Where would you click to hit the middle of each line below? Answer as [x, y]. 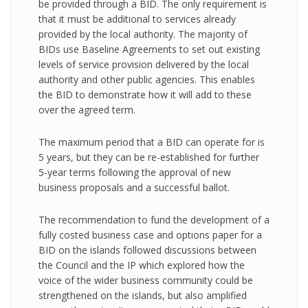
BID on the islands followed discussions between [147, 250]
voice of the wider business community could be [146, 280]
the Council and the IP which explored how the [142, 265]
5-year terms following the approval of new [135, 172]
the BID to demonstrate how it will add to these [145, 95]
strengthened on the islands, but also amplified [143, 295]
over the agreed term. [87, 110]
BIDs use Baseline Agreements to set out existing [149, 49]
